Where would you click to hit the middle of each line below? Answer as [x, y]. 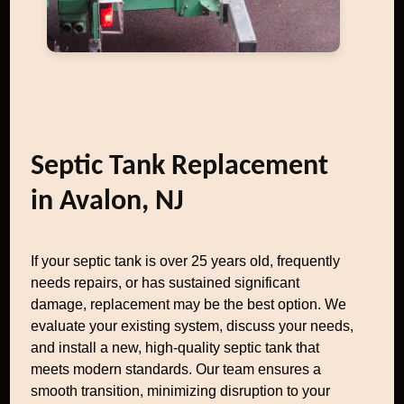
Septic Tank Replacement [180, 167]
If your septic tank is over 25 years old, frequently [186, 261]
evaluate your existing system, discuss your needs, [193, 326]
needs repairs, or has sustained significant [165, 283]
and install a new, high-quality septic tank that [175, 348]
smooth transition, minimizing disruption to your [181, 391]
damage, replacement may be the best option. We [189, 304]
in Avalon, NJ [108, 202]
